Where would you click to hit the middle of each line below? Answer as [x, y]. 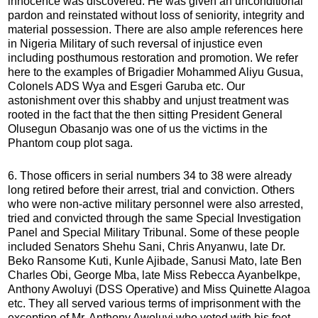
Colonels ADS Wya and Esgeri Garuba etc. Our [126, 86]
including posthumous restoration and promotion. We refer [153, 57]
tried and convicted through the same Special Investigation [154, 218]
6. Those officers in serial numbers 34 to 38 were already [150, 175]
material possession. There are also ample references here [155, 29]
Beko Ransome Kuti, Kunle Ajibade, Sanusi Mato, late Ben [155, 261]
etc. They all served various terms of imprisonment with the [154, 303]
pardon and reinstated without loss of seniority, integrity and [156, 15]
